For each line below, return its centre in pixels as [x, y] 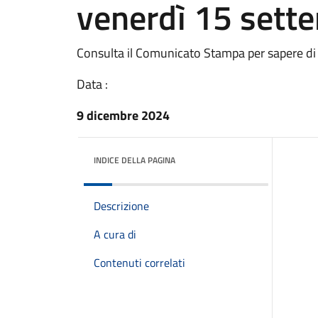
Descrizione [121, 206]
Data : [92, 84]
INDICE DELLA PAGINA [135, 160]
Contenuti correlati [139, 263]
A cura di [115, 234]
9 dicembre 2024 [123, 115]
